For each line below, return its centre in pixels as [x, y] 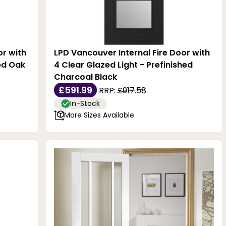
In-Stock [85, 103]
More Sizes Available [99, 115]
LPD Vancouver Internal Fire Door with [132, 52]
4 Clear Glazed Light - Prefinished [124, 65]
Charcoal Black [86, 77]
